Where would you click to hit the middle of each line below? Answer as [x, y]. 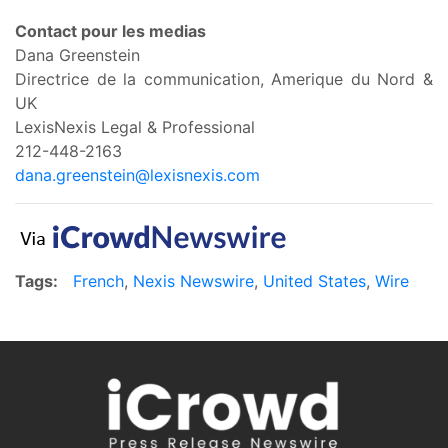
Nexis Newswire [193, 280]
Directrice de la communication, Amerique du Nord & [224, 78]
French [98, 280]
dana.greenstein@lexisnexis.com [137, 174]
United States [314, 280]
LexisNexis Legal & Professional [135, 126]
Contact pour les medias [110, 30]
